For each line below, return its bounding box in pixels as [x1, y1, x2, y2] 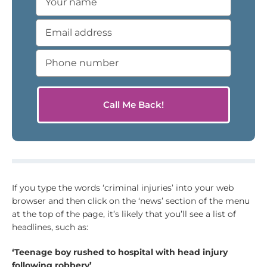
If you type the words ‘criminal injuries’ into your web [11, 182, 234, 193]
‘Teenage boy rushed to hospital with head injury [11, 246, 228, 257]
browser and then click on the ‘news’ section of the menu [11, 195, 250, 206]
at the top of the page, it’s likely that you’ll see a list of [11, 208, 236, 219]
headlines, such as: [11, 221, 88, 232]
